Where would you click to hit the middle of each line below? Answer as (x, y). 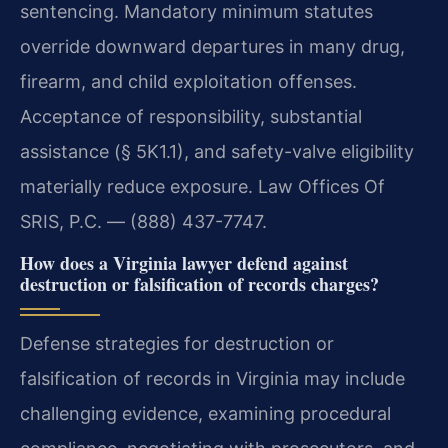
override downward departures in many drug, (212, 47)
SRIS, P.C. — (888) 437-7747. (143, 222)
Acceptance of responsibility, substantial (191, 117)
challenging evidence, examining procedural (205, 414)
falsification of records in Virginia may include (212, 379)
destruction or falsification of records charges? (199, 284)
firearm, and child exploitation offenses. (188, 82)
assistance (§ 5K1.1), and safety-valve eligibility (217, 152)
